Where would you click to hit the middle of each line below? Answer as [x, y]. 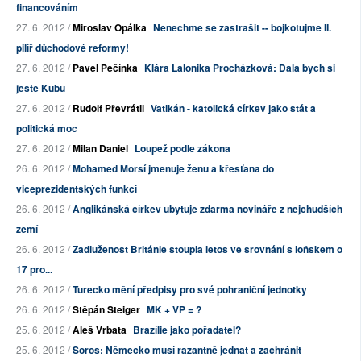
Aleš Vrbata [100, 330]
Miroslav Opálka [110, 28]
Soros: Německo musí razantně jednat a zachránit [187, 350]
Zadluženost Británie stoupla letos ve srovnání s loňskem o [207, 249]
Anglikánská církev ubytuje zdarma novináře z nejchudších [207, 209]
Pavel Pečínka [105, 68]
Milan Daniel [100, 149]
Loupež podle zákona [183, 149]
